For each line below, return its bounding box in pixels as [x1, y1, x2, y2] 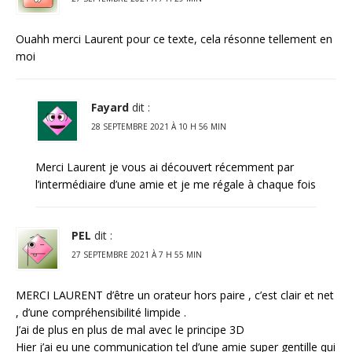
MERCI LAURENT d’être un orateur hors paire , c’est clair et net [16, 287, 334, 302]
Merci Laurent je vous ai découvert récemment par [35, 159, 294, 175]
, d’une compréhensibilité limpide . [16, 304, 186, 320]
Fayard [91, 100, 129, 115]
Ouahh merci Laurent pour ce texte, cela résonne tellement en [16, 31, 332, 47]
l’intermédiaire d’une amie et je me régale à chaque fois [35, 177, 316, 192]
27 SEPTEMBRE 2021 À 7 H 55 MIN [71, 248, 202, 260]
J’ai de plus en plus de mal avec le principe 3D [16, 321, 244, 337]
